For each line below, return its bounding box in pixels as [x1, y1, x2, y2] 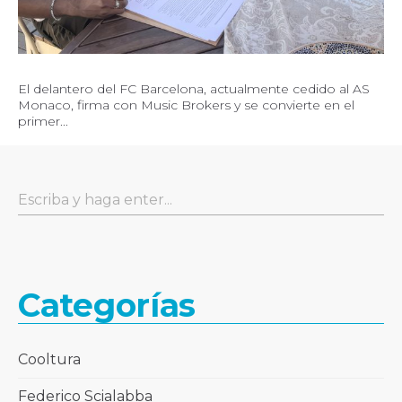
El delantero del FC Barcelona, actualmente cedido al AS [18, 81, 370, 98]
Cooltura [18, 351, 81, 369]
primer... [18, 113, 68, 130]
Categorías [18, 285, 196, 326]
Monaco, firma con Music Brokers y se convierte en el [18, 97, 354, 114]
